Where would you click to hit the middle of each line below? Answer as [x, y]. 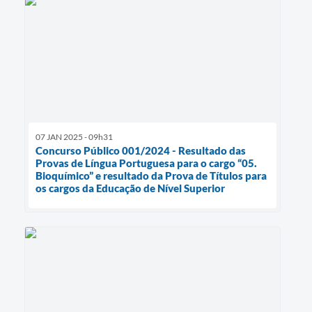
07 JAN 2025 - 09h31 [74, 137]
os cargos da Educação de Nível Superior [130, 188]
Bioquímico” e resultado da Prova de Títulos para [151, 176]
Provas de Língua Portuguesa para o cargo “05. [146, 163]
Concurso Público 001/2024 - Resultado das [141, 151]
